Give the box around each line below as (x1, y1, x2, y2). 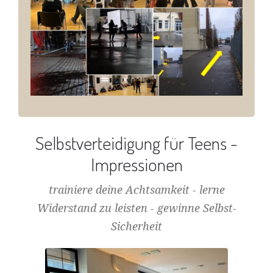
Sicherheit (111, 219, 162, 233)
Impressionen (90, 152, 183, 175)
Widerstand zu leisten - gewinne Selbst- (37, 201, 236, 214)
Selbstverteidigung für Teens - (35, 130, 238, 154)
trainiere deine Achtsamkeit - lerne (48, 183, 225, 196)
